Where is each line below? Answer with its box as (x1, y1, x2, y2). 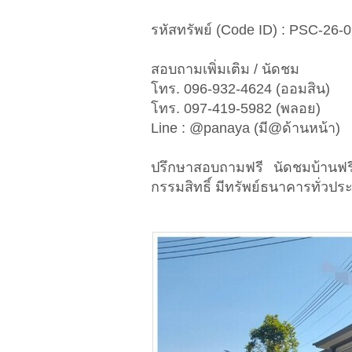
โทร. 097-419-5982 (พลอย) (151, 101, 321, 117)
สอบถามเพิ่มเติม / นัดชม (151, 61, 299, 78)
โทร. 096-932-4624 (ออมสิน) (151, 81, 330, 97)
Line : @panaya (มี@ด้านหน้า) (151, 120, 340, 137)
